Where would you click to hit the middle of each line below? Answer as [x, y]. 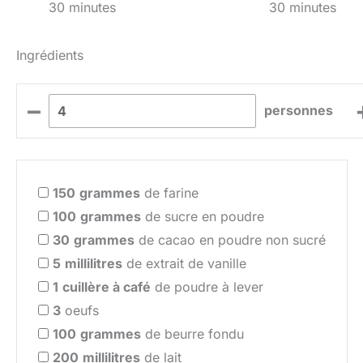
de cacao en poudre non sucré [230, 240]
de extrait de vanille [184, 264]
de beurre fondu [192, 334]
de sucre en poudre [203, 217]
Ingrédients [50, 55]
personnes [299, 111]
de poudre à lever [207, 287]
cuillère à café [107, 287]
